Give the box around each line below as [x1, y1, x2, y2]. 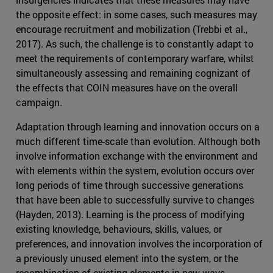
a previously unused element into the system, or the [16, 252, 238, 265]
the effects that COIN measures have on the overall [16, 81, 238, 94]
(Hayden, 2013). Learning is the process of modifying [16, 208, 244, 221]
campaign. [16, 96, 62, 109]
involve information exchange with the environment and [16, 149, 258, 163]
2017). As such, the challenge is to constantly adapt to [16, 37, 253, 51]
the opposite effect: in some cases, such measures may [16, 8, 257, 21]
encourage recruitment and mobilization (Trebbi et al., [16, 23, 247, 36]
